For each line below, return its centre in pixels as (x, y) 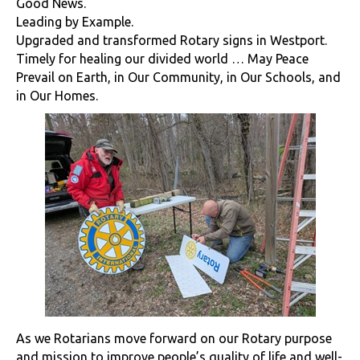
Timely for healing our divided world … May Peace (162, 59)
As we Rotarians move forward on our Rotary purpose (174, 339)
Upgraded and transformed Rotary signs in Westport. (172, 41)
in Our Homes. (57, 96)
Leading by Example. (75, 22)
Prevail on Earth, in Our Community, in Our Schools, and (178, 78)
